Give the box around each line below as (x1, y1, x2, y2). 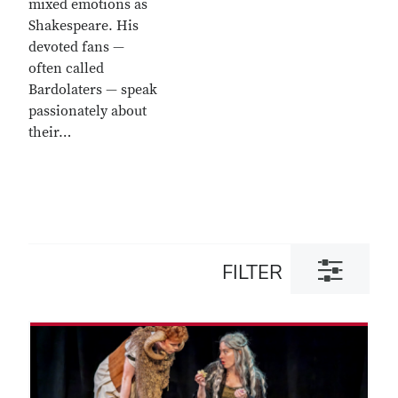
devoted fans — (28, 37, 124, 56)
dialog (309, 291, 350, 310)
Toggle (309, 253, 354, 273)
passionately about (28, 101, 147, 120)
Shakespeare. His (28, 16, 139, 35)
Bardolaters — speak (28, 80, 157, 99)
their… (28, 123, 71, 141)
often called (28, 59, 104, 77)
